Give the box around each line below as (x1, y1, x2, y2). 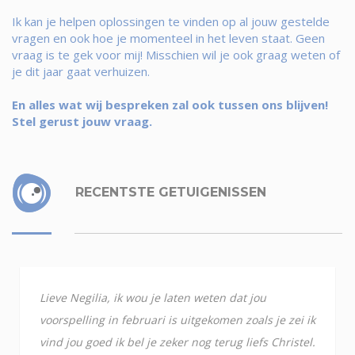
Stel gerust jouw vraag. (12, 113, 152, 129)
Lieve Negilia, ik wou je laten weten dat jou (40, 290, 266, 305)
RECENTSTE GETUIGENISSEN (71, 184, 266, 200)
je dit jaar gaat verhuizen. (12, 63, 150, 79)
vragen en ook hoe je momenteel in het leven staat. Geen (12, 30, 325, 46)
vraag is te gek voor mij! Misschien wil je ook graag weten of (12, 47, 340, 63)
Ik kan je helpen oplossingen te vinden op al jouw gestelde (12, 13, 330, 29)
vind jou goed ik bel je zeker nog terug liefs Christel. (40, 334, 315, 349)
